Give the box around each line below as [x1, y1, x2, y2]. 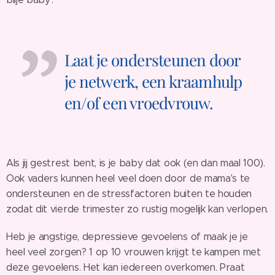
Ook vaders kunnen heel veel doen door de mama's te [6, 172, 250, 184]
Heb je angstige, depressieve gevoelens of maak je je [6, 230, 248, 242]
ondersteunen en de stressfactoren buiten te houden [6, 187, 252, 199]
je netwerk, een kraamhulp [64, 70, 242, 92]
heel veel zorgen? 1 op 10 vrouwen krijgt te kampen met [6, 246, 261, 258]
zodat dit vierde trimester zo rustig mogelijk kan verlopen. [6, 203, 269, 215]
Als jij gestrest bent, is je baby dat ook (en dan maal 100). [6, 157, 265, 169]
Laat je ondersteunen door [64, 48, 241, 71]
